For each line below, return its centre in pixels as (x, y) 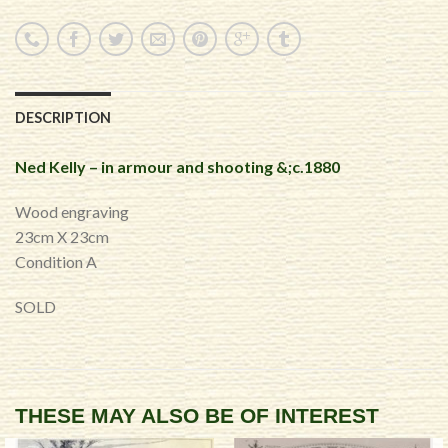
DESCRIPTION (63, 117)
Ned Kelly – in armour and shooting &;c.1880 (177, 166)
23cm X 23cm (62, 236)
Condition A (56, 261)
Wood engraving (72, 211)
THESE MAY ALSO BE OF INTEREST (197, 416)
